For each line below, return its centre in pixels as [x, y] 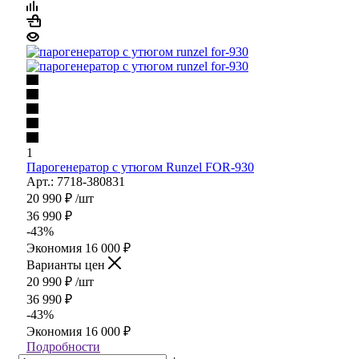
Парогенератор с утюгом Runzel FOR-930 [140, 167]
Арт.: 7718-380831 [76, 181]
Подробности [63, 346]
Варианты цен [67, 264]
